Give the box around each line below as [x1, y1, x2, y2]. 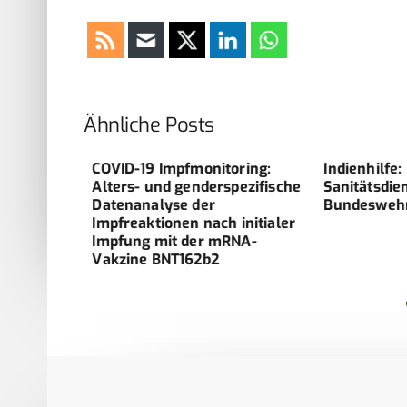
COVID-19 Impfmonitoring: [84, 158, 263, 178]
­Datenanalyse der [84, 194, 207, 214]
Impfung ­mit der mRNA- [84, 231, 249, 251]
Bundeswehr [315, 194, 404, 214]
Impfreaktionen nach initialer [84, 213, 288, 233]
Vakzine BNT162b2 [84, 249, 211, 269]
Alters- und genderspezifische [84, 176, 293, 196]
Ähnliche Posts [84, 111, 214, 138]
